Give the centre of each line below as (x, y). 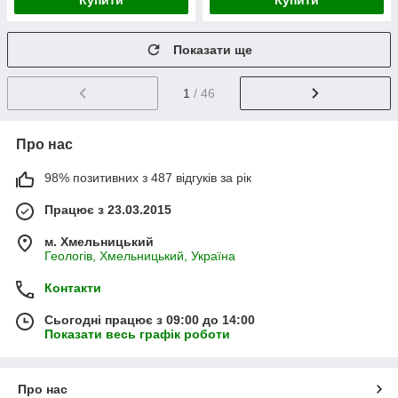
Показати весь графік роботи (137, 334)
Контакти (73, 288)
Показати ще (213, 50)
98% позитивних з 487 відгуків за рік (148, 178)
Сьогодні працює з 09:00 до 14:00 (150, 320)
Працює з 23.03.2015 (108, 210)
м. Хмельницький (99, 242)
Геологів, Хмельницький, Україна (140, 256)
